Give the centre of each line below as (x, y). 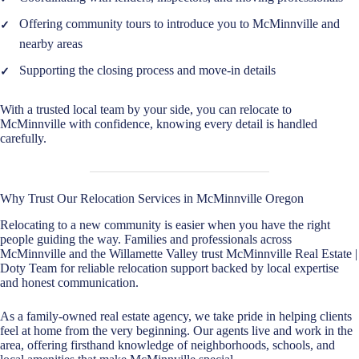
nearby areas (51, 43)
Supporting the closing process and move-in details (147, 70)
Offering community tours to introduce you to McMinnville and (179, 23)
